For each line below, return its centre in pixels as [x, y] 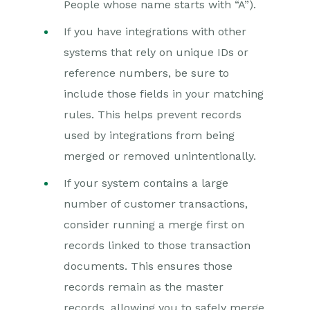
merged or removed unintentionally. [160, 156]
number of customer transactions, [156, 204]
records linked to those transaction [157, 246]
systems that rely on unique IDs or [156, 53]
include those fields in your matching [164, 94]
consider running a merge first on [154, 225]
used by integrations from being [149, 136]
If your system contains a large [146, 183]
